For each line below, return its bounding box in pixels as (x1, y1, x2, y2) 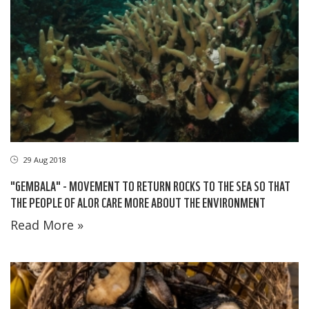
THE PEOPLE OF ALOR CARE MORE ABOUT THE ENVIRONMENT (10, 192, 266, 210)
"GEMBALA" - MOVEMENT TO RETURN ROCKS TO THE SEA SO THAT (10, 176, 290, 194)
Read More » (10, 216, 83, 233)
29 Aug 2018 (21, 154, 66, 165)
